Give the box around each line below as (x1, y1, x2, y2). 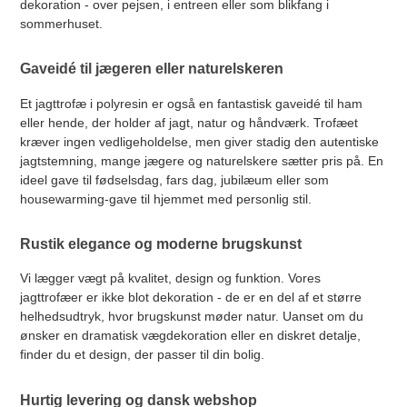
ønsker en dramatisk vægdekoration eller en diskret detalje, (20, 328, 362, 343)
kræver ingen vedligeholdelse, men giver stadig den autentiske (20, 134, 380, 149)
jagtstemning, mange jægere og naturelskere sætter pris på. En (20, 153, 384, 168)
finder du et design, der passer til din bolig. (20, 347, 265, 362)
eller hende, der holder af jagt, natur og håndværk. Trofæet (20, 114, 359, 130)
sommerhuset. (20, 15, 104, 31)
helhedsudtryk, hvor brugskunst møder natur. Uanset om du (20, 309, 364, 324)
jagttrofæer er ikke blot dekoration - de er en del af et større (20, 290, 362, 305)
